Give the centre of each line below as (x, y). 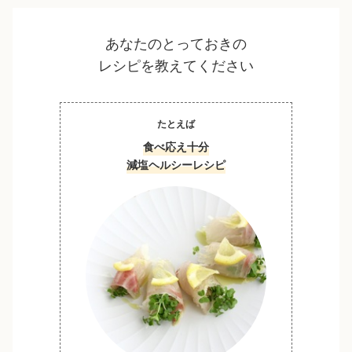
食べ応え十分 (176, 146)
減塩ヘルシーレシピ (176, 164)
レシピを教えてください (176, 66)
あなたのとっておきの (176, 44)
